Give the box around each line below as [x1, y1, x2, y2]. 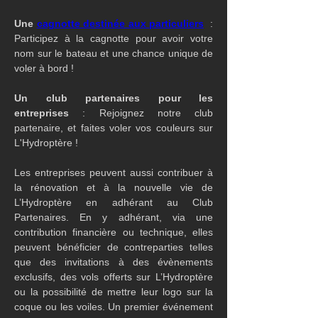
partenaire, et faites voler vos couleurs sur [14, 122, 213, 133]
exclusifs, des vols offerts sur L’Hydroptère [14, 271, 213, 283]
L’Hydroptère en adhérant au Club [14, 197, 213, 208]
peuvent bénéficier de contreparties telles [14, 241, 213, 253]
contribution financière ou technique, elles [14, 226, 213, 238]
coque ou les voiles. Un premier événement [14, 301, 213, 312]
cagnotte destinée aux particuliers [36, 18, 204, 29]
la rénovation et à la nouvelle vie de [14, 182, 213, 193]
